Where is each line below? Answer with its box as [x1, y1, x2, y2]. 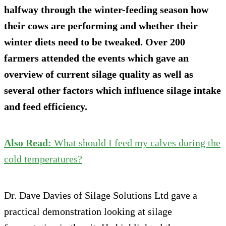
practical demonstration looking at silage [4, 205, 172, 217]
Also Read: [4, 137, 54, 148]
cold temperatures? [4, 153, 82, 164]
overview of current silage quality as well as [4, 68, 193, 80]
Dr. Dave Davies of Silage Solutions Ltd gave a [4, 189, 197, 201]
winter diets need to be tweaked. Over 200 [4, 36, 185, 47]
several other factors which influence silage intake [4, 84, 221, 96]
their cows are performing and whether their [4, 20, 198, 31]
